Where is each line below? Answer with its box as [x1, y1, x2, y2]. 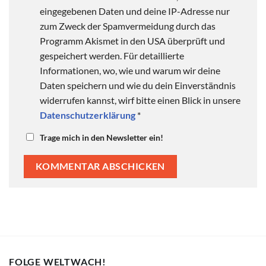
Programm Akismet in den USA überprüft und [40, 34, 225, 46]
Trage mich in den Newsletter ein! [40, 132, 163, 143]
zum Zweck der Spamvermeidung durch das [40, 20, 216, 31]
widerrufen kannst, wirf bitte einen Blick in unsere [40, 94, 240, 106]
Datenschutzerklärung [40, 109, 135, 121]
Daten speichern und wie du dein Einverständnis [40, 79, 236, 91]
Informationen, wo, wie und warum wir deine [40, 64, 220, 76]
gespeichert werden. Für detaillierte [40, 49, 184, 61]
